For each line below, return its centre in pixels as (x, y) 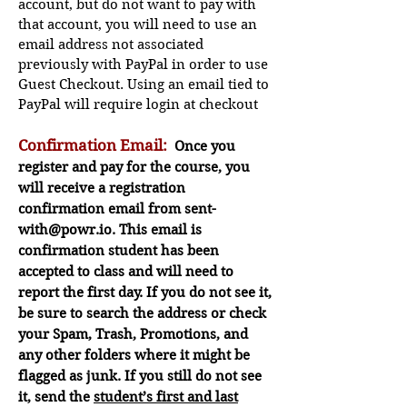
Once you (205, 146)
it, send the (56, 397)
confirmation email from (101, 209)
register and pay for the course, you (134, 167)
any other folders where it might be (134, 355)
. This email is (157, 230)
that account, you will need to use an (138, 25)
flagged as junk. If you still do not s (133, 376)
